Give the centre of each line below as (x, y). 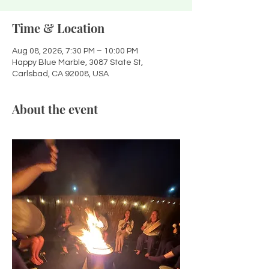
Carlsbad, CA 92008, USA (60, 74)
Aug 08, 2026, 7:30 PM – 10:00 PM (75, 51)
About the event (55, 109)
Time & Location (58, 28)
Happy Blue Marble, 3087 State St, (77, 62)
